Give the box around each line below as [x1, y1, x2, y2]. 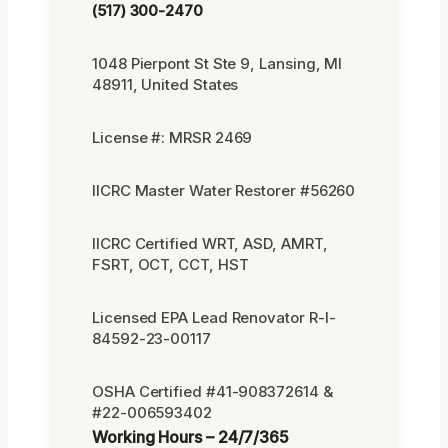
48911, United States [92, 74, 239, 94]
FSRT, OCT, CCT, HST [92, 254, 249, 274]
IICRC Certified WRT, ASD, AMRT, [92, 233, 328, 253]
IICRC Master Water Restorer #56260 [92, 180, 356, 200]
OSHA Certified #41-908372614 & [92, 381, 333, 401]
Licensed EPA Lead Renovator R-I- [92, 307, 336, 327]
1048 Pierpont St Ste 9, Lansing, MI [92, 53, 343, 73]
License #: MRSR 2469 [92, 127, 253, 147]
